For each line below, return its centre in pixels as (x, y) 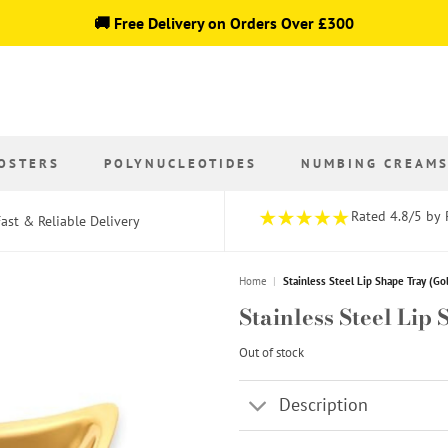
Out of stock (271, 353)
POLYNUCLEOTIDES (180, 163)
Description (324, 405)
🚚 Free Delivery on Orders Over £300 (224, 22)
